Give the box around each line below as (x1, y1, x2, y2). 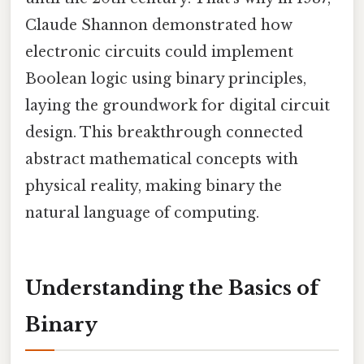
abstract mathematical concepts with (25, 150, 298, 169)
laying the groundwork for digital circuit (25, 97, 330, 115)
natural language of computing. (25, 204, 259, 223)
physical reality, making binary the (25, 177, 282, 196)
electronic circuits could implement (25, 43, 293, 62)
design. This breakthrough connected (25, 123, 303, 142)
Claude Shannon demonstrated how (25, 16, 292, 35)
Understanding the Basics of (25, 276, 318, 301)
